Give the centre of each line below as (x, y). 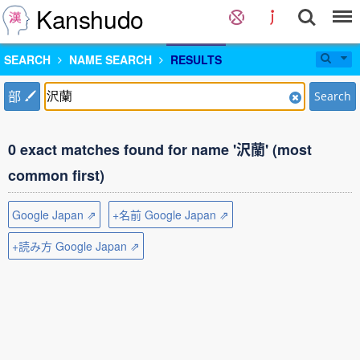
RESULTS (196, 59)
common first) (56, 175)
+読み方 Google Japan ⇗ (76, 246)
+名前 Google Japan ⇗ (171, 215)
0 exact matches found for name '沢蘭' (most (160, 149)
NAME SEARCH (110, 59)
